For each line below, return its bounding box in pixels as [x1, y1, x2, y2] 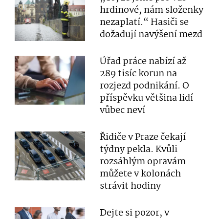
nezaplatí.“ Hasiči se [100, 15, 189, 30]
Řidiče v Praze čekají [100, 130, 186, 145]
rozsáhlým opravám [100, 154, 186, 169]
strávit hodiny [100, 179, 161, 194]
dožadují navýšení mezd [100, 27, 203, 42]
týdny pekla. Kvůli [100, 142, 178, 157]
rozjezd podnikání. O [100, 79, 190, 93]
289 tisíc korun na [100, 66, 177, 81]
